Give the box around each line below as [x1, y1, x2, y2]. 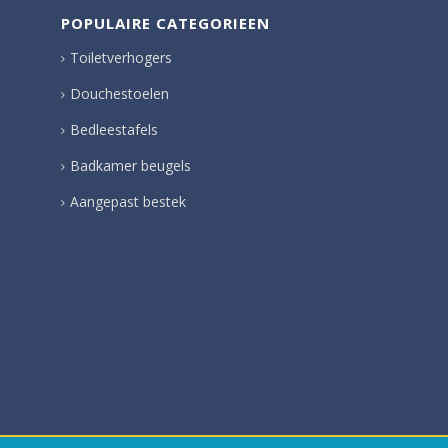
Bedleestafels [70, 119, 158, 139]
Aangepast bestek [70, 191, 186, 211]
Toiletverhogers [70, 47, 172, 67]
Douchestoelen [70, 83, 169, 103]
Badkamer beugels [70, 155, 191, 175]
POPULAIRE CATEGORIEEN [61, 12, 270, 33]
